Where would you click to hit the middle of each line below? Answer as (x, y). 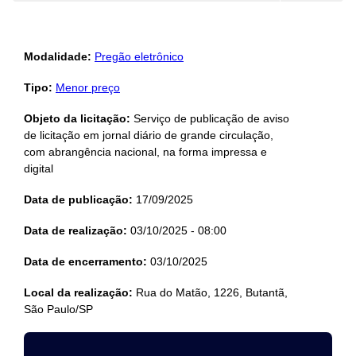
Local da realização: (78, 292)
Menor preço (88, 87)
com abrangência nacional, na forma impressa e (145, 152)
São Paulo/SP (58, 309)
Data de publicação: (78, 199)
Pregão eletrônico (139, 56)
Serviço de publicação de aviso (210, 118)
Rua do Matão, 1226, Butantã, (210, 292)
